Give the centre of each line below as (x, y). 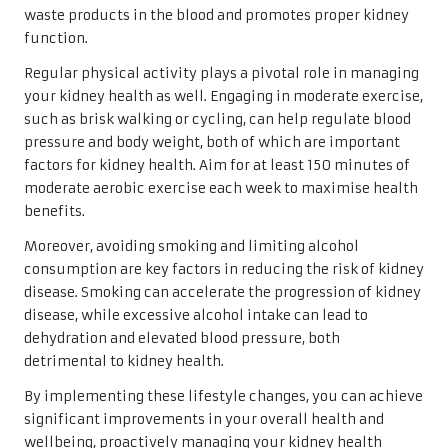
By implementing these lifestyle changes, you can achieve (223, 396)
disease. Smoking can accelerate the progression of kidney (222, 292)
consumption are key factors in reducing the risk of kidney (224, 269)
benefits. (54, 211)
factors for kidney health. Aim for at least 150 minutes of (217, 165)
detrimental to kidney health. (124, 361)
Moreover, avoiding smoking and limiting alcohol (191, 246)
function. (56, 38)
